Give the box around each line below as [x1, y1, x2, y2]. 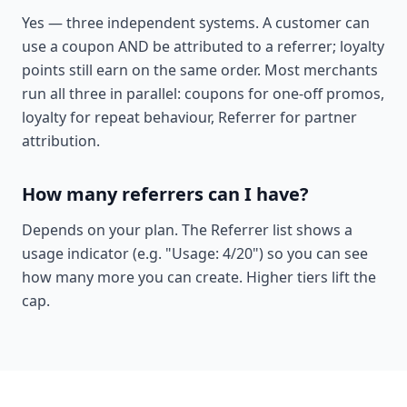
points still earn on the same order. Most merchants [22, 60, 378, 80]
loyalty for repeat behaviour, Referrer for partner [22, 107, 357, 127]
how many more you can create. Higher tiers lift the [22, 267, 376, 287]
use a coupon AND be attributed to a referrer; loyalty [22, 36, 384, 56]
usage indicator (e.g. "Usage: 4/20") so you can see [22, 243, 368, 263]
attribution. [22, 131, 100, 151]
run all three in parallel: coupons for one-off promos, [22, 84, 384, 104]
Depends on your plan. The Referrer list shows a [22, 220, 352, 240]
